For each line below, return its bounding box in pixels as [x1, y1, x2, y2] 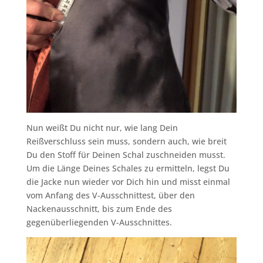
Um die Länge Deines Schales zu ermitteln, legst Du [26, 163, 230, 174]
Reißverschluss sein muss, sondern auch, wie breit [26, 136, 227, 147]
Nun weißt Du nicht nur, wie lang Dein [26, 122, 178, 134]
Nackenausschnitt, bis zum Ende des [26, 203, 172, 215]
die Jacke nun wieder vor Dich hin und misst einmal [26, 176, 230, 188]
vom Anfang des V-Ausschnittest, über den [26, 190, 195, 201]
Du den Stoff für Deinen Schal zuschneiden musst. [26, 149, 225, 161]
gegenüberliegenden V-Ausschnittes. [26, 217, 172, 228]
